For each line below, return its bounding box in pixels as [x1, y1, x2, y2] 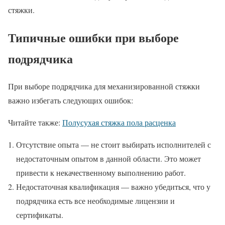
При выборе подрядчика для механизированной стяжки [8, 80, 200, 91]
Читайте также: [8, 117, 62, 128]
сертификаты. [16, 209, 63, 220]
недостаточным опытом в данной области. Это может [16, 153, 201, 164]
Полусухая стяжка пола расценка [62, 117, 176, 128]
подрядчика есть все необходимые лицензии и [16, 195, 175, 206]
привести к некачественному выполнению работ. [16, 167, 186, 178]
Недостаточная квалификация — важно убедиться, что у [16, 181, 210, 192]
